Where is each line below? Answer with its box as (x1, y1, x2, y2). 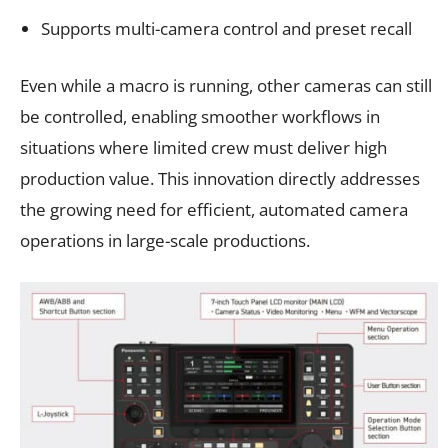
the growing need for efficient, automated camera (20, 197, 408, 221)
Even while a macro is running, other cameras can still (20, 73, 432, 97)
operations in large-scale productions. (20, 228, 310, 252)
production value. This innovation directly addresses (20, 166, 420, 190)
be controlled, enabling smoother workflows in (20, 104, 380, 128)
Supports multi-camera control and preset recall (41, 16, 412, 40)
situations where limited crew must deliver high (20, 135, 387, 159)
